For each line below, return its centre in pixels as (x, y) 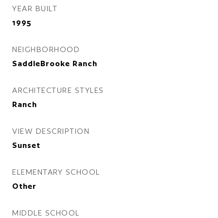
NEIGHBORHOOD (46, 49)
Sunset (26, 145)
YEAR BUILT (35, 9)
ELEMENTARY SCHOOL (56, 172)
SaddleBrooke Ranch (55, 64)
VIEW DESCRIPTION (51, 131)
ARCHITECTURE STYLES (58, 90)
